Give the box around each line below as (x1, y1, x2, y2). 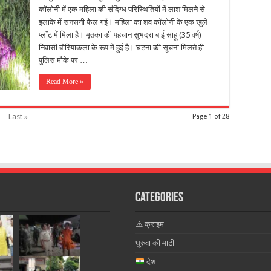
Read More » (46, 77, 83, 86)
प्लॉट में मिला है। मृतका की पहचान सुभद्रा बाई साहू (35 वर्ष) (39, 30, 201, 39)
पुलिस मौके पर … (39, 56, 88, 65)
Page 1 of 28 (192, 113, 229, 120)
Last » (8, 112, 28, 121)
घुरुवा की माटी (135, 238, 174, 247)
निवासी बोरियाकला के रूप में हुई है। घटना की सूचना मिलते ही (39, 43, 204, 52)
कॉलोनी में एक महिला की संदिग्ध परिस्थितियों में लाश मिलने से (39, 5, 205, 14)
